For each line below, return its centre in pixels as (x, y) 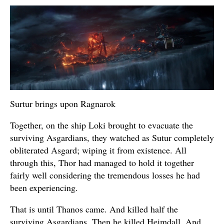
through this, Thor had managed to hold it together (102, 163)
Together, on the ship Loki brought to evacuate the (101, 125)
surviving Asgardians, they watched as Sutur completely (112, 138)
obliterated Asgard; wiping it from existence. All (98, 150)
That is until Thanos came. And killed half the (94, 209)
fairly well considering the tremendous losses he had (105, 175)
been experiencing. (44, 188)
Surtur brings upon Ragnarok (63, 104)
